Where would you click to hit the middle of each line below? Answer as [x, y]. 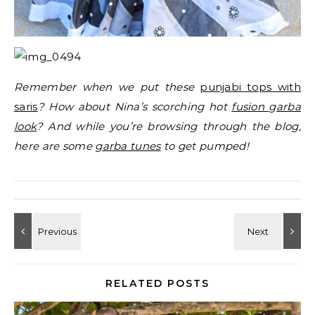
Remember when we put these [107, 86]
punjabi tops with [250, 86]
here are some [55, 146]
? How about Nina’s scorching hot [135, 106]
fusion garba [266, 106]
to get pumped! [205, 146]
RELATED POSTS [157, 283]
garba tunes [128, 146]
